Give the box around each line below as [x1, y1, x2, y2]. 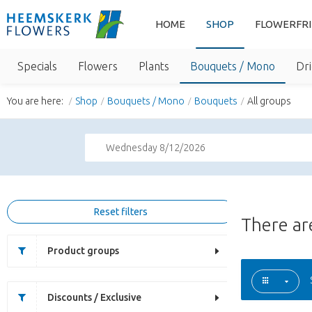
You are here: [7, 95, 65, 107]
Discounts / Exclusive [47, 292, 141, 303]
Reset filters [94, 206, 148, 217]
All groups [247, 95, 291, 107]
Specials [17, 60, 57, 72]
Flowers [78, 60, 118, 72]
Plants [139, 60, 169, 72]
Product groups [47, 245, 119, 256]
